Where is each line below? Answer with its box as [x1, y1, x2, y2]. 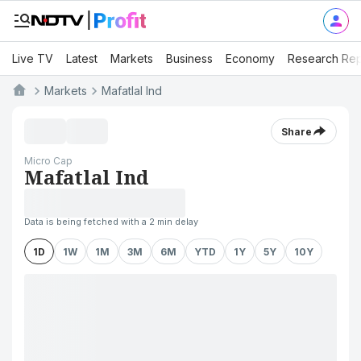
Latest [66, 51, 98, 65]
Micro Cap [24, 155, 73, 167]
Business [166, 51, 213, 65]
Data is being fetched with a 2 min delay [24, 216, 198, 227]
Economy [226, 51, 275, 65]
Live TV [12, 51, 53, 65]
